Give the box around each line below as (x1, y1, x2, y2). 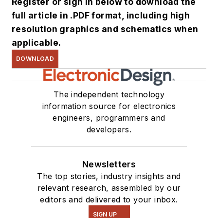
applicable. (12, 37, 61, 48)
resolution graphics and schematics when (12, 23, 199, 34)
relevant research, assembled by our (37, 182, 181, 193)
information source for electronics (42, 101, 176, 111)
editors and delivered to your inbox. (40, 194, 178, 204)
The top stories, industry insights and (37, 171, 181, 181)
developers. (86, 124, 132, 134)
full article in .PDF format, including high (12, 10, 190, 20)
